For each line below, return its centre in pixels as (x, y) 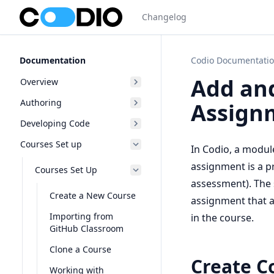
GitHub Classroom (87, 228)
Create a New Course (93, 195)
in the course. (222, 218)
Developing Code (55, 123)
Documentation (53, 60)
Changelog (164, 17)
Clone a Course (80, 249)
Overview (39, 82)
